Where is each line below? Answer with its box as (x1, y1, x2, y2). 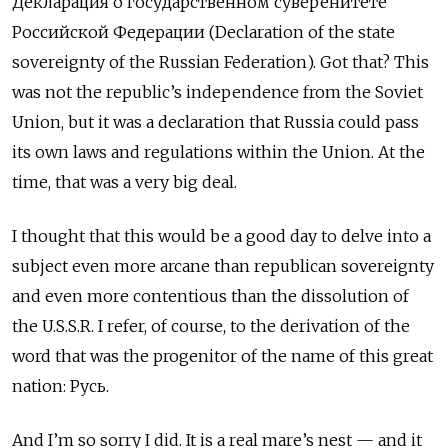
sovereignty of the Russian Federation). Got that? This (12, 52, 429, 73)
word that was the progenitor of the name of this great (12, 346, 433, 367)
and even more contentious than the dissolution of (12, 286, 409, 307)
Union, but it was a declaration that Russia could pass (12, 112, 419, 133)
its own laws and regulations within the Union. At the (12, 142, 425, 163)
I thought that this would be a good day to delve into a (12, 226, 431, 247)
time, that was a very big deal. (12, 172, 237, 193)
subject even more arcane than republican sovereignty (12, 256, 434, 277)
